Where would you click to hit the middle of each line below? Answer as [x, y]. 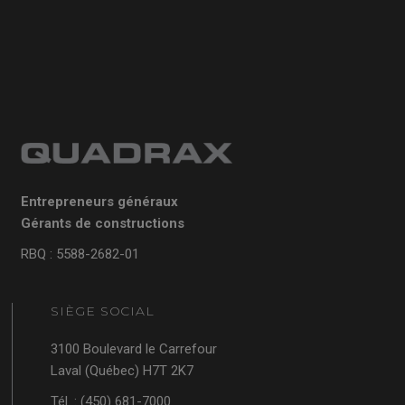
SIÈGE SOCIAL [103, 311]
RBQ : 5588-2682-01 [80, 254]
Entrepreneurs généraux [100, 202]
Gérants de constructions [103, 224]
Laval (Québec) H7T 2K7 [122, 370]
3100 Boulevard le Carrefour [134, 348]
